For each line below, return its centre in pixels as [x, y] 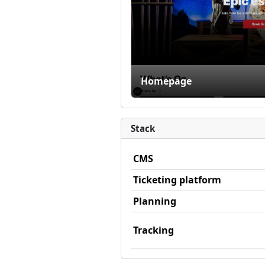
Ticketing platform [177, 180]
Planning [155, 201]
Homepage [166, 81]
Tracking [153, 230]
